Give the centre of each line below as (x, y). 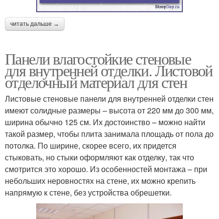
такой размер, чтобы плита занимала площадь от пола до (109, 133)
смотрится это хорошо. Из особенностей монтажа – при (106, 169)
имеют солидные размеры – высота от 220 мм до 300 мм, (109, 110)
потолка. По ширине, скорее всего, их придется (91, 145)
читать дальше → (35, 24)
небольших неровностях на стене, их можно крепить (100, 180)
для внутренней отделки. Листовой (109, 70)
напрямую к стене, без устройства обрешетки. (88, 192)
